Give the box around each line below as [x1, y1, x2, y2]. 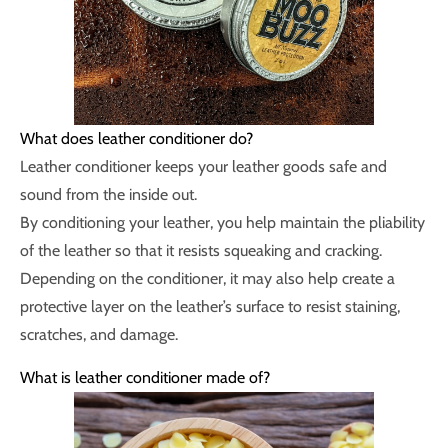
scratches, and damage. [20, 325, 178, 344]
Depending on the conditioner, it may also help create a [20, 269, 395, 288]
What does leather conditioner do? [20, 129, 253, 148]
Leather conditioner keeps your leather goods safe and [20, 157, 387, 176]
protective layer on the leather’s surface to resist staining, [20, 297, 400, 316]
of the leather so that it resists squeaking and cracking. [20, 241, 382, 260]
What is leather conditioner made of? [20, 368, 270, 387]
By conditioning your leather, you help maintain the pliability [20, 213, 425, 232]
